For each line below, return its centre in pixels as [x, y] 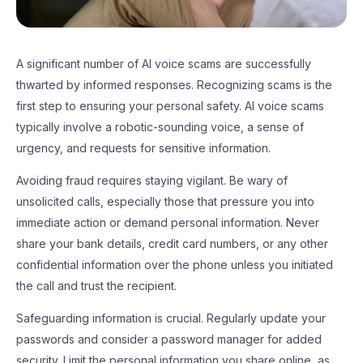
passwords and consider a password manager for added [169, 339]
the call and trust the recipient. [96, 286]
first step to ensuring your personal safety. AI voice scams [170, 106]
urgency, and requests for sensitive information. [143, 148]
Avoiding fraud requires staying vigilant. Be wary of [152, 180]
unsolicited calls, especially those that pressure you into [165, 201]
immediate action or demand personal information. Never [168, 222]
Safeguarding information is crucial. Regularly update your [171, 318]
